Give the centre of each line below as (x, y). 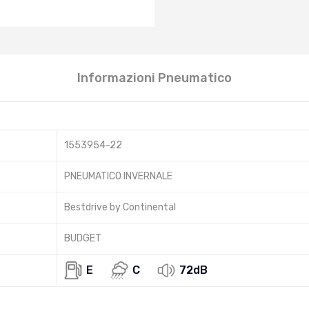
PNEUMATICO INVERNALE (118, 176)
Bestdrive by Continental (120, 207)
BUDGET (83, 238)
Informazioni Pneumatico (154, 78)
